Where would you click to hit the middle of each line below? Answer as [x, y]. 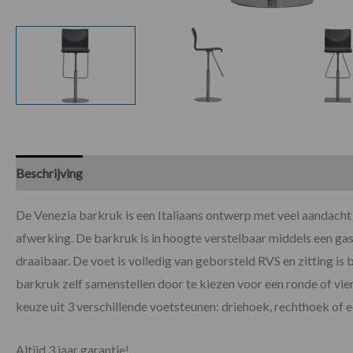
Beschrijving [49, 173]
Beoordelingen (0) [230, 173]
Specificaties [132, 173]
